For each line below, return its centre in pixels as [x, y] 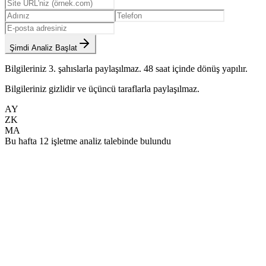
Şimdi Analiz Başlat [43, 48]
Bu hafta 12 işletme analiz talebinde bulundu [88, 141]
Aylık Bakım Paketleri [57, 243]
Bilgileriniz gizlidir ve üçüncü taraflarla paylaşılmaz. [102, 89]
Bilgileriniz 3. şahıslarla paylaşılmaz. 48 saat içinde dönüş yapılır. [126, 69]
